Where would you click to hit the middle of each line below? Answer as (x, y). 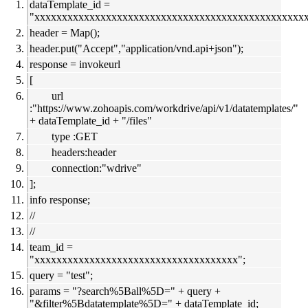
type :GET (75, 137)
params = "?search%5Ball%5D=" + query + (125, 291)
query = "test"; (61, 276)
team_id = (51, 247)
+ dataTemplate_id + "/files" (91, 121)
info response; (60, 200)
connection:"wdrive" (97, 168)
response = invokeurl (75, 65)
